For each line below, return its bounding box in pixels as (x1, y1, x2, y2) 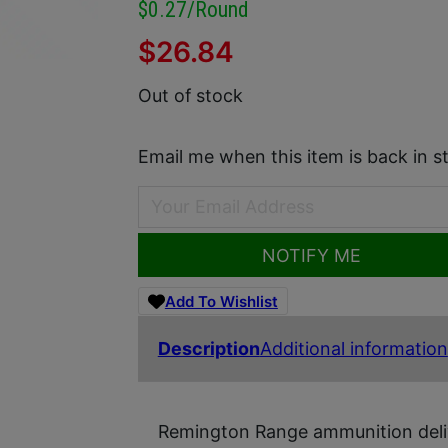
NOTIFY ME (261, 244, 361, 266)
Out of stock (137, 84, 243, 106)
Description (157, 337, 260, 359)
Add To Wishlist (164, 291, 278, 311)
